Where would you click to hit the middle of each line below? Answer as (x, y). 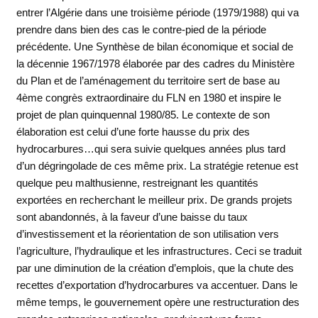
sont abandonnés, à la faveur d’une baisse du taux (132, 216)
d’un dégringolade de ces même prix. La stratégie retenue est (157, 165)
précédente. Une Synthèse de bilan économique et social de (154, 46)
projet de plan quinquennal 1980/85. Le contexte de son (143, 114)
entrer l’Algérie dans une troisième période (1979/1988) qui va (157, 12)
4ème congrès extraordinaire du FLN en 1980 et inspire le (148, 97)
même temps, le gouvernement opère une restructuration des (158, 302)
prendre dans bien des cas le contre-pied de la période (141, 29)
